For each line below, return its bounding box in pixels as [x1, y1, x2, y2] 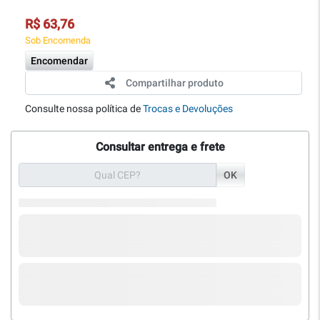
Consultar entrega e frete [95, 140, 225, 154]
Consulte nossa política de [25, 103, 143, 115]
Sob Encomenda [25, 35, 91, 46]
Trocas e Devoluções [143, 103, 233, 115]
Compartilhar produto [125, 77, 224, 89]
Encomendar [31, 55, 88, 67]
